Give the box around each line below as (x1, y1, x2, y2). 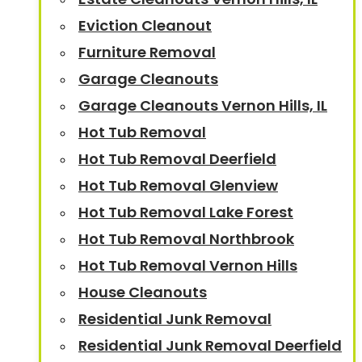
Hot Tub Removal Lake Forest (78, 202, 293, 222)
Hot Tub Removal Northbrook (78, 229, 294, 249)
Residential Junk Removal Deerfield (78, 335, 342, 356)
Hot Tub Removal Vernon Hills (78, 255, 297, 276)
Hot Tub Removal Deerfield (78, 149, 276, 169)
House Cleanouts (78, 282, 207, 302)
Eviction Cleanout (78, 15, 212, 36)
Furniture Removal (78, 42, 216, 62)
